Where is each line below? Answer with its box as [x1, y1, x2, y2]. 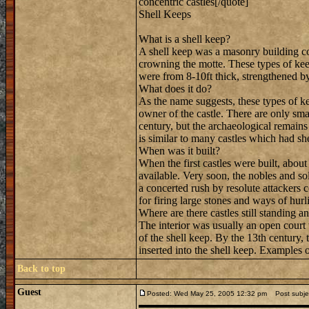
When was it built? [139, 145, 220, 157]
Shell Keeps [139, 8, 191, 20]
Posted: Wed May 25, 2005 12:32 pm [147, 290, 267, 297]
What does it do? [139, 83, 212, 94]
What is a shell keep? [139, 33, 230, 45]
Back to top [17, 263, 66, 274]
